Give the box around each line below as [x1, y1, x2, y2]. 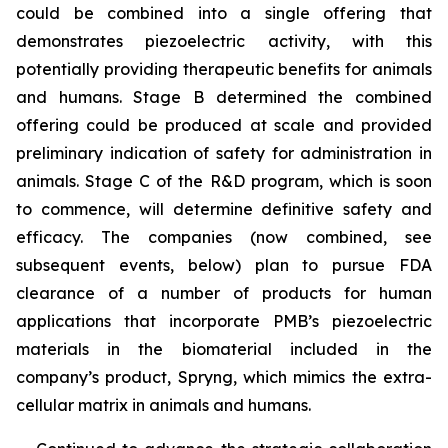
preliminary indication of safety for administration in [16, 143, 432, 163]
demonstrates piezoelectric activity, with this [16, 31, 432, 51]
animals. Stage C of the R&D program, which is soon [16, 171, 432, 191]
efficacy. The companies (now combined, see [16, 227, 432, 247]
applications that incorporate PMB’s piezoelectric [16, 311, 432, 331]
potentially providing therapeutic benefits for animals [16, 59, 432, 79]
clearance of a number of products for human [16, 283, 432, 303]
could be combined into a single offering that [16, 3, 432, 23]
